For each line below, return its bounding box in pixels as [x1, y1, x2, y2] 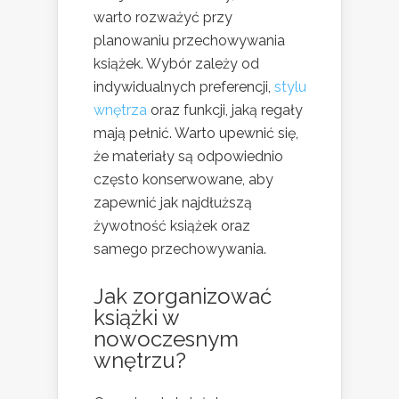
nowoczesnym [94, 326, 239, 353]
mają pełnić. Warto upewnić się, [94, 125, 298, 142]
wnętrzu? [94, 347, 186, 374]
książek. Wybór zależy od [94, 55, 259, 73]
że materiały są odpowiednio [94, 148, 283, 166]
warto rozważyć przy [94, 9, 232, 27]
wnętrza [94, 102, 147, 119]
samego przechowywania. [94, 240, 266, 258]
